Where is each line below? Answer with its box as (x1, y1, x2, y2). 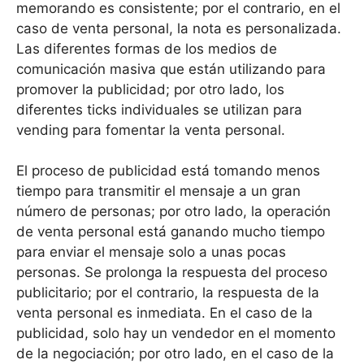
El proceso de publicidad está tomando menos (16, 162, 320, 180)
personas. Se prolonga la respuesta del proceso (16, 264, 327, 281)
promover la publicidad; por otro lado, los (16, 80, 284, 97)
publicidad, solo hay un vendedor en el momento (16, 325, 336, 342)
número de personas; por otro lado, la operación (16, 203, 331, 220)
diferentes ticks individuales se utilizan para (16, 101, 302, 118)
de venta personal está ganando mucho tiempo (16, 223, 325, 240)
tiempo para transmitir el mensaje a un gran (16, 183, 301, 200)
